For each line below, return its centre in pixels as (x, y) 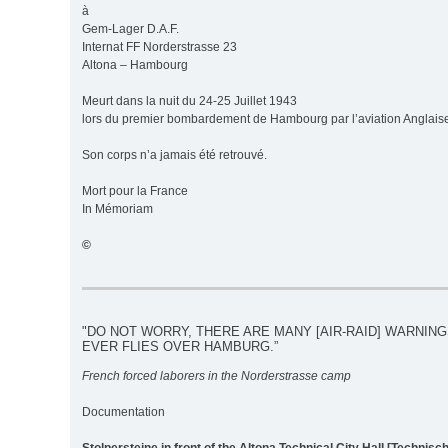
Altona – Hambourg (135, 64)
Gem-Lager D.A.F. (130, 28)
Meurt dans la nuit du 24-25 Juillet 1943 (189, 100)
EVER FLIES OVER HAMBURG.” (180, 346)
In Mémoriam (117, 208)
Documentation (123, 411)
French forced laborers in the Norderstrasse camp (216, 375)
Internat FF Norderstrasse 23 (159, 46)
